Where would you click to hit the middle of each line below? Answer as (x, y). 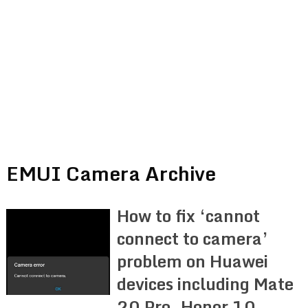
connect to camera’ (193, 238)
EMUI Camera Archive (111, 173)
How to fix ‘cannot (189, 215)
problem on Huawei (193, 261)
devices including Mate (206, 283)
